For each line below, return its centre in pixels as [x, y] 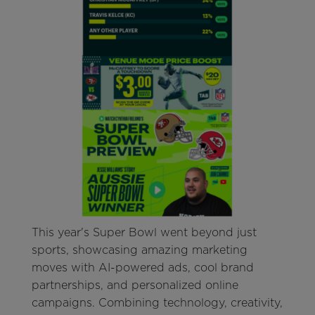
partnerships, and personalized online [135, 285]
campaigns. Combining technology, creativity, [157, 303]
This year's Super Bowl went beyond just [144, 233]
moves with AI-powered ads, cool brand [142, 268]
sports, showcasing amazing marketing [139, 250]
